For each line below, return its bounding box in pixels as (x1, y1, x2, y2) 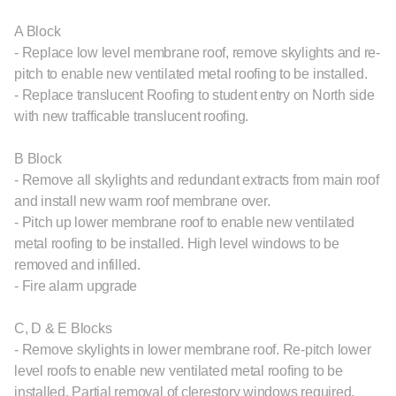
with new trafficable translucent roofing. (14, 109, 249, 124)
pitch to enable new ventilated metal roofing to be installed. (14, 66, 368, 81)
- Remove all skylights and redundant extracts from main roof (14, 172, 379, 187)
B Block (14, 151, 62, 166)
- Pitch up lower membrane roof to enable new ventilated (14, 215, 354, 230)
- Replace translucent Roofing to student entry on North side (14, 88, 375, 103)
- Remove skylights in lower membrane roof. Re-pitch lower (14, 342, 371, 357)
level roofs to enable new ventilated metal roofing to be (14, 363, 343, 378)
